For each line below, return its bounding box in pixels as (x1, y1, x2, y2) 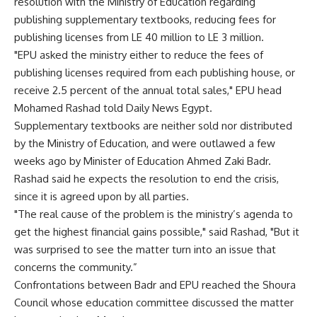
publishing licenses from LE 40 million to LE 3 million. (14, 30, 264, 44)
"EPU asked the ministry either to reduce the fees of (14, 48, 263, 62)
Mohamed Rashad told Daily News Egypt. (14, 101, 212, 115)
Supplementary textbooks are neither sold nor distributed (14, 119, 292, 132)
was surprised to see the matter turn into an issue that (14, 243, 276, 256)
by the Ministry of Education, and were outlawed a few (14, 137, 275, 150)
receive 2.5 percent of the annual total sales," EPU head (14, 83, 282, 97)
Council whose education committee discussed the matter (14, 296, 294, 309)
